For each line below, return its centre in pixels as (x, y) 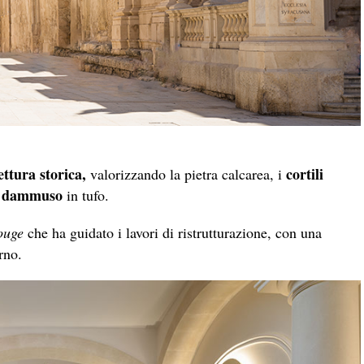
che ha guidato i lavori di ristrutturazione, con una (173, 232)
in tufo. (86, 195)
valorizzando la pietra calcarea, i (186, 173)
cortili (305, 173)
